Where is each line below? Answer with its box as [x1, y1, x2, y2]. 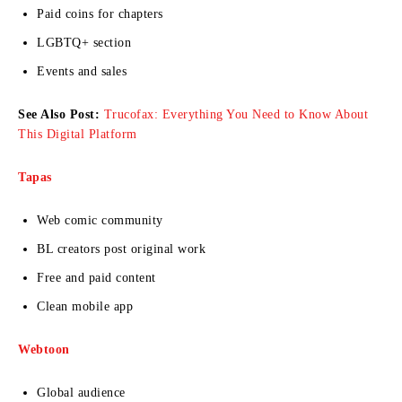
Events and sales [37, 64, 127, 78]
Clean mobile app [37, 299, 133, 313]
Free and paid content [37, 270, 156, 284]
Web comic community [37, 213, 163, 227]
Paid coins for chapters [37, 6, 163, 21]
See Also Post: [18, 107, 104, 121]
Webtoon [18, 342, 70, 356]
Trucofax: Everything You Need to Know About [103, 107, 368, 121]
